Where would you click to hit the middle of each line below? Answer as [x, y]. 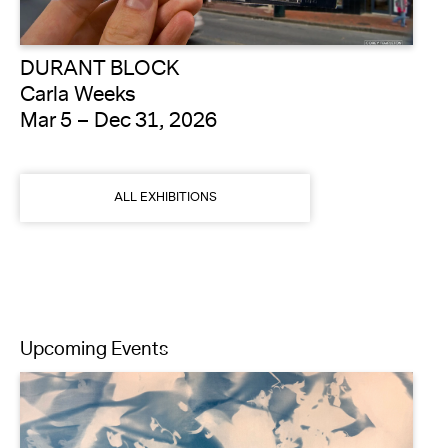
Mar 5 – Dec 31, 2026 [118, 138]
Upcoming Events [94, 366]
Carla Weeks [78, 112]
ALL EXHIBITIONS [165, 215]
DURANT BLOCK [100, 86]
